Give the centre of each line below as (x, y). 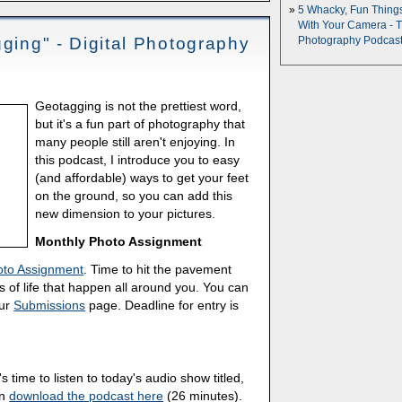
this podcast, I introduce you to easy (138, 160)
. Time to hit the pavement (158, 269)
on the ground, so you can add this (134, 196)
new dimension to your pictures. (126, 214)
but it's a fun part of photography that (140, 124)
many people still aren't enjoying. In (135, 142)
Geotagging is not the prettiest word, (139, 106)
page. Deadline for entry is (162, 305)
